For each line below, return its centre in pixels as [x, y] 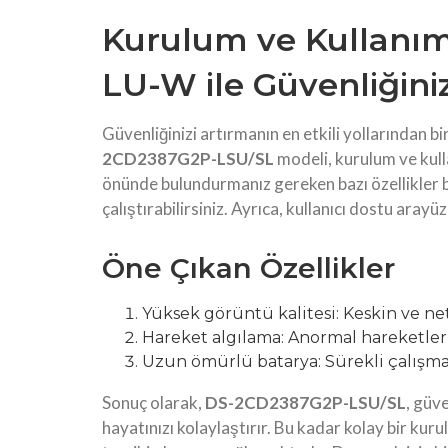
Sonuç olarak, [153, 403]
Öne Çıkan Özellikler [248, 268]
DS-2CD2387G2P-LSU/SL [305, 403]
